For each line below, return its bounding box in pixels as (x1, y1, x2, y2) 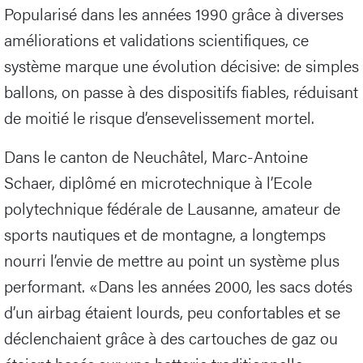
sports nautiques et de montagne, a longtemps (4, 222, 326, 246)
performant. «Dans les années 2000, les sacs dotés (4, 274, 352, 298)
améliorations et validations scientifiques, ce (4, 28, 309, 52)
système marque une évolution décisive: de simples (4, 53, 359, 78)
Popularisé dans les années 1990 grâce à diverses (4, 2, 344, 26)
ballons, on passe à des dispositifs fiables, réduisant (4, 79, 358, 104)
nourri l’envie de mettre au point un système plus (4, 248, 340, 272)
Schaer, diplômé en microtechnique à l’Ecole (4, 170, 312, 194)
